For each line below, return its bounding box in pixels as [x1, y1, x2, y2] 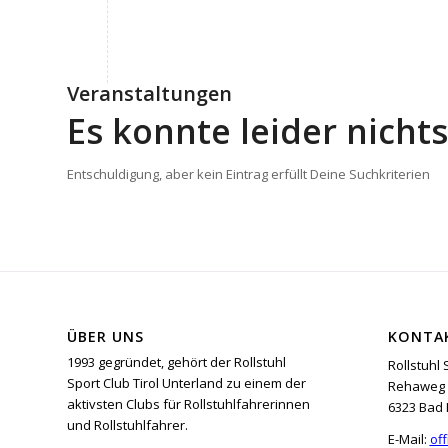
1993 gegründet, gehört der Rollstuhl [67, 353, 286, 372]
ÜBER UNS [67, 327, 144, 347]
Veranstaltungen [67, 80, 232, 108]
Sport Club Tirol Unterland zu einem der [67, 374, 306, 393]
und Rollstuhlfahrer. [67, 416, 188, 435]
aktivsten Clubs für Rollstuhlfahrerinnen [67, 395, 310, 414]
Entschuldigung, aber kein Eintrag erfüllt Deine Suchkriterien [67, 165, 430, 184]
